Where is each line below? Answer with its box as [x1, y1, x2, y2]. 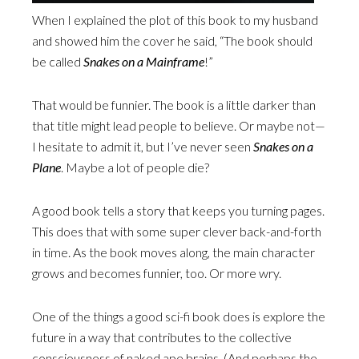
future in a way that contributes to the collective [32, 329, 292, 345]
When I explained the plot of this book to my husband [32, 12, 318, 27]
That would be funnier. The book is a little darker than [32, 97, 316, 112]
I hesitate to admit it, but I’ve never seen [32, 139, 253, 154]
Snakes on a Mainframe [83, 54, 204, 69]
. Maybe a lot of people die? [61, 159, 209, 175]
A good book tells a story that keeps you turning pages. [32, 203, 325, 218]
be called [32, 54, 83, 69]
